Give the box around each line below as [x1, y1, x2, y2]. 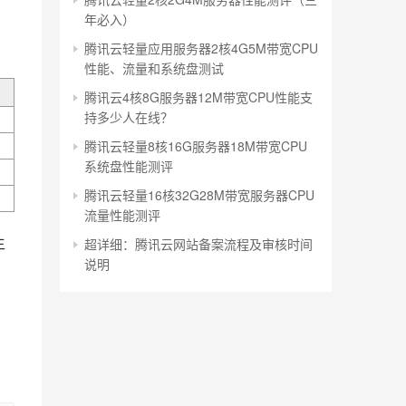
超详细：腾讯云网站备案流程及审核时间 [84, 235, 313, 253]
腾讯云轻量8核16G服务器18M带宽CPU [84, 137, 307, 155]
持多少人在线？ [84, 108, 173, 126]
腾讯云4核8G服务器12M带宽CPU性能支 [84, 88, 313, 106]
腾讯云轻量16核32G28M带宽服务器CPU [84, 186, 314, 204]
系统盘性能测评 [84, 157, 173, 175]
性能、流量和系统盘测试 [84, 59, 224, 77]
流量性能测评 [84, 206, 160, 224]
